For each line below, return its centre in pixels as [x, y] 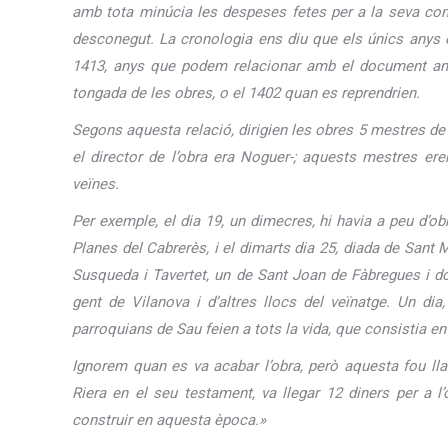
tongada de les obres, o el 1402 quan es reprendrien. [246, 92]
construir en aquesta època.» [169, 419]
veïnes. [95, 183]
